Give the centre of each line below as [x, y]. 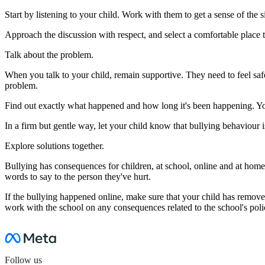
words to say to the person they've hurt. [78, 177]
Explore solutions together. [54, 146]
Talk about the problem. [49, 55]
